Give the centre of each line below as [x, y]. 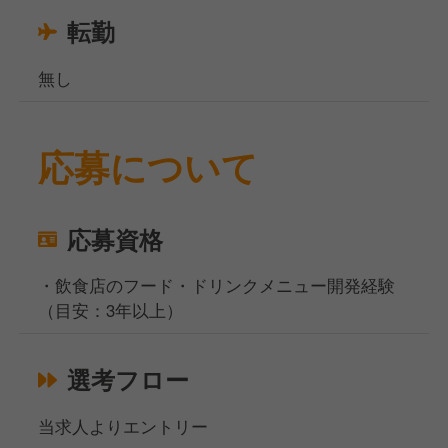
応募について [148, 166]
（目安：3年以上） [111, 310]
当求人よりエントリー [123, 426]
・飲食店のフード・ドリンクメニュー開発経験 [217, 285]
